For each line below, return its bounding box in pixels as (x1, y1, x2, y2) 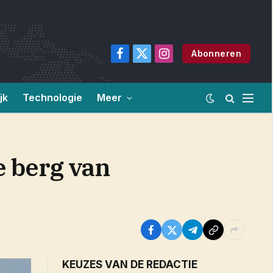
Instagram (163, 54, 202, 65)
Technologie (23, 91, 82, 104)
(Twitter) (141, 66, 175, 77)
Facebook (119, 54, 161, 65)
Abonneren (191, 48, 242, 58)
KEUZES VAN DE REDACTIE (62, 258, 197, 271)
